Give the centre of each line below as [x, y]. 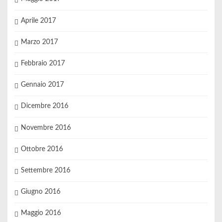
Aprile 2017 [38, 21]
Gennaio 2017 [42, 85]
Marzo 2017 [39, 42]
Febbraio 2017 [43, 64]
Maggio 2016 [41, 213]
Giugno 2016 [40, 192]
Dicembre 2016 [44, 106]
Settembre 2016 [45, 170]
